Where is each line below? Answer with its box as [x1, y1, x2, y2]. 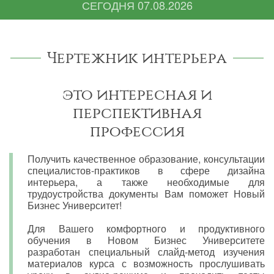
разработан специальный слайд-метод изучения [28, 244, 265, 259]
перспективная [72, 103, 202, 122]
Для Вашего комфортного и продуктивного [28, 221, 265, 235]
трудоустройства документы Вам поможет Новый [28, 186, 265, 201]
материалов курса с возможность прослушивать [28, 256, 265, 270]
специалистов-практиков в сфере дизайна [28, 163, 265, 177]
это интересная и [62, 85, 212, 103]
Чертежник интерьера [47, 48, 227, 67]
